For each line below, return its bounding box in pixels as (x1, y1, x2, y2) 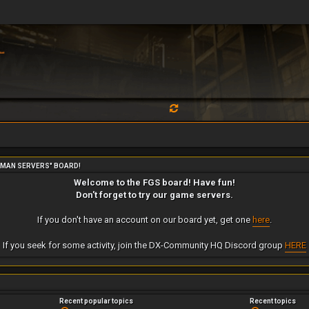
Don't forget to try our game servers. (76, 190, 233, 201)
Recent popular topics (59, 297, 133, 305)
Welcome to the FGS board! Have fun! (74, 177, 235, 188)
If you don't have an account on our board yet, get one (37, 215, 252, 226)
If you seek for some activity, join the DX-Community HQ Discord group (3, 240, 285, 251)
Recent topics (250, 297, 296, 305)
